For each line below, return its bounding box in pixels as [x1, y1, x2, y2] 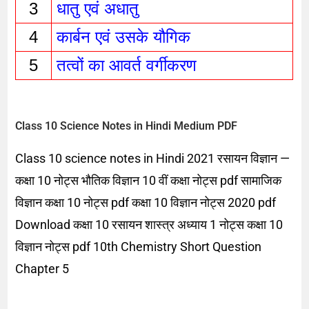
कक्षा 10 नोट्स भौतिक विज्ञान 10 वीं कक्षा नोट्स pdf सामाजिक [15, 173, 282, 188]
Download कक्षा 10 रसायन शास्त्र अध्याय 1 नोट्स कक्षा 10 [15, 217, 283, 232]
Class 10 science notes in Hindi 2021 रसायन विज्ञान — [15, 151, 290, 166]
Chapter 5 [15, 261, 70, 277]
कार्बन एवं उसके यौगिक [56, 27, 195, 46]
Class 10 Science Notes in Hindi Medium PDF [15, 119, 238, 133]
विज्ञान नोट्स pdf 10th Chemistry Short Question [15, 239, 262, 255]
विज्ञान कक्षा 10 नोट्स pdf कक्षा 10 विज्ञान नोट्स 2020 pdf [15, 195, 277, 210]
